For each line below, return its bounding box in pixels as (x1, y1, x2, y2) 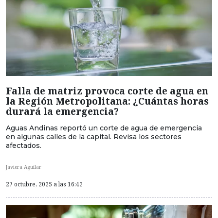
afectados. (6, 141, 41, 150)
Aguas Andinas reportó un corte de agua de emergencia (6, 123, 202, 132)
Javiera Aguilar (6, 163, 41, 170)
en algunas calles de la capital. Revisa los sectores (6, 132, 182, 141)
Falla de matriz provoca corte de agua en (6, 84, 208, 97)
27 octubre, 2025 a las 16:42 (6, 180, 83, 189)
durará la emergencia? (6, 104, 119, 118)
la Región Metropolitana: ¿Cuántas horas (6, 94, 209, 108)
